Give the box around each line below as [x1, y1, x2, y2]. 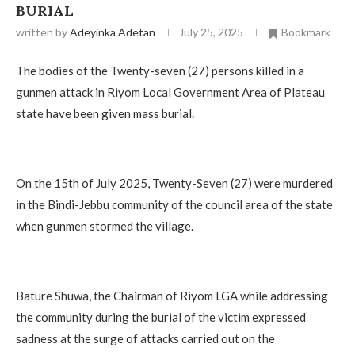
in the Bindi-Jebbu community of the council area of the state [16, 197, 333, 212]
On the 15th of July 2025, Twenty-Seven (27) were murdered [16, 175, 333, 190]
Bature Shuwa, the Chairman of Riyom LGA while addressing [16, 288, 328, 303]
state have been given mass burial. [16, 105, 194, 120]
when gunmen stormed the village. [16, 218, 193, 233]
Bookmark [281, 25, 330, 40]
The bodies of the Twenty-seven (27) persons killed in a [16, 63, 304, 78]
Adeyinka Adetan [70, 25, 155, 40]
